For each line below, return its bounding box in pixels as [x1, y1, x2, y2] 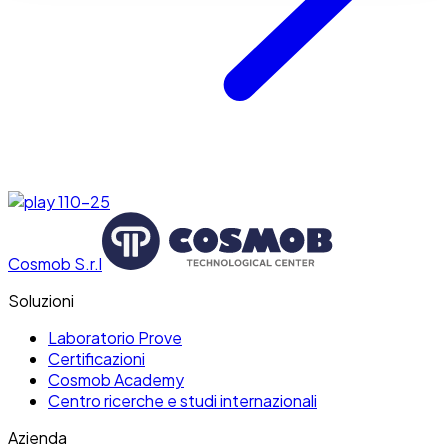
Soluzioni [8, 289, 74, 311]
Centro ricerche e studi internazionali [48, 389, 317, 411]
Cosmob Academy [48, 368, 184, 390]
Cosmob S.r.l [8, 252, 102, 274]
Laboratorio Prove [48, 326, 182, 348]
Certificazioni [48, 347, 145, 369]
